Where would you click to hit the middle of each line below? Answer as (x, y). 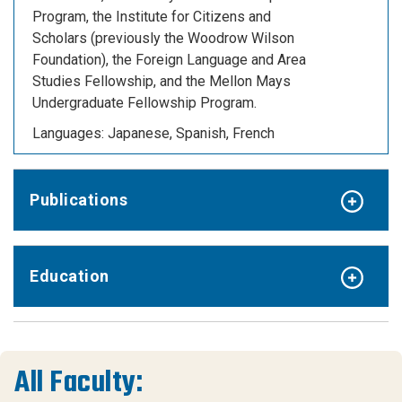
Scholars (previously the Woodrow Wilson (163, 38)
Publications (79, 199)
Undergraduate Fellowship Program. (144, 102)
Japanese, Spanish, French (191, 133)
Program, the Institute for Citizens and (152, 16)
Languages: (70, 133)
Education (70, 275)
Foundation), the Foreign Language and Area (169, 59)
